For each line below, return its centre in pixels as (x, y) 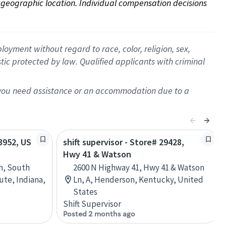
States (85, 192)
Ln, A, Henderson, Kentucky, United (138, 180)
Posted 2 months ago (99, 214)
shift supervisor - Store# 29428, (124, 142)
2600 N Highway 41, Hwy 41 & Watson (139, 167)
